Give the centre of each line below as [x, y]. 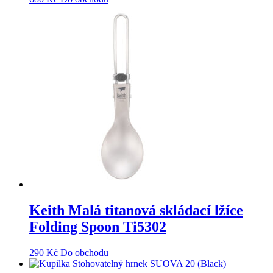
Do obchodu [84, 252]
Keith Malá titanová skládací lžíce [136, 210]
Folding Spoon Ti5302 [98, 226]
